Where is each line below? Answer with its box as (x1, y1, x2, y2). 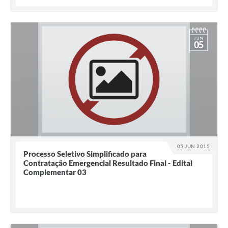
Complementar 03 (23, 167, 87, 177)
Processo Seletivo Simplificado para (23, 149, 147, 159)
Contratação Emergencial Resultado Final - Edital (23, 158, 192, 168)
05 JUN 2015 (177, 143, 210, 150)
